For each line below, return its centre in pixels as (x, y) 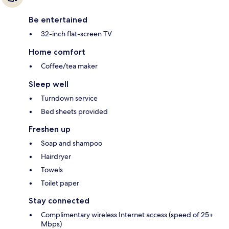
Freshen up (50, 129)
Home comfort (57, 52)
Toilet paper (60, 183)
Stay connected (59, 201)
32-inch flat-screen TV (76, 34)
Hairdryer (56, 157)
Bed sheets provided (74, 112)
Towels (52, 170)
